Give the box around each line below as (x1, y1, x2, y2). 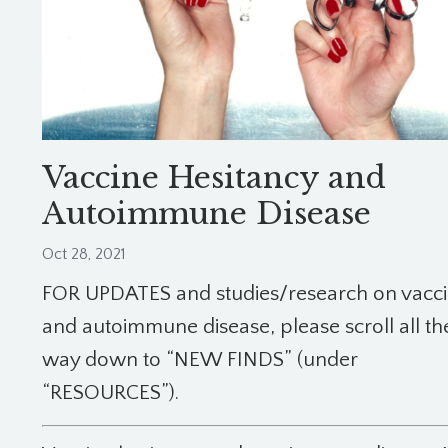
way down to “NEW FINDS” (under (42, 348, 358, 372)
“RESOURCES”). (42, 381, 179, 405)
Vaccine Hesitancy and (42, 159, 386, 197)
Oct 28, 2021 (42, 245, 126, 264)
